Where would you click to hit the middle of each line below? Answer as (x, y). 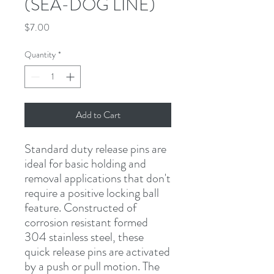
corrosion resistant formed (86, 222)
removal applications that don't (98, 178)
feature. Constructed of (80, 207)
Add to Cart (98, 114)
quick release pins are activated (97, 251)
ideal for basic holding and (85, 163)
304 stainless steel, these (84, 237)
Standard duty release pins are (95, 149)
